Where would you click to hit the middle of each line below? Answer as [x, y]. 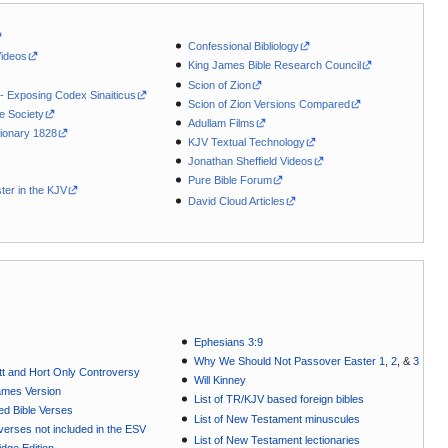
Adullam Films [222, 122]
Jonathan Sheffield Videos [251, 160]
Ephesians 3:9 [229, 342]
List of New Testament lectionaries [277, 439]
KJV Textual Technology [247, 141]
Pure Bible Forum [230, 180]
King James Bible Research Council [275, 65]
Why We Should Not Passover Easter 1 [290, 361]
